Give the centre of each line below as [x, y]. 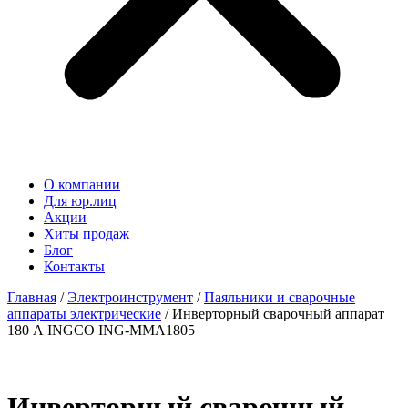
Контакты [74, 266]
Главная [32, 297]
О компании [82, 184]
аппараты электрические [84, 314]
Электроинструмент [130, 297]
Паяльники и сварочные [280, 297]
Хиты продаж [87, 234]
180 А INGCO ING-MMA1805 [101, 330]
